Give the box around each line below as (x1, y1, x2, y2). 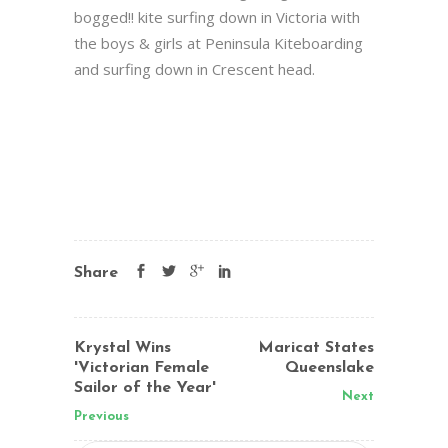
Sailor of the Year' (74, 380, 216, 396)
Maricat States (258, 340, 374, 356)
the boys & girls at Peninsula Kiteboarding (74, 33, 363, 53)
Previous (74, 410, 129, 423)
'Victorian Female (74, 360, 209, 376)
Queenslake (285, 360, 374, 376)
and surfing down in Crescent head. (74, 59, 315, 79)
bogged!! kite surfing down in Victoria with (74, 7, 360, 27)
